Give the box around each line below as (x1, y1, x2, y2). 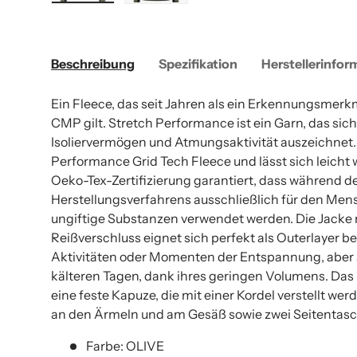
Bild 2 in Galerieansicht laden (155, 2, 326, 19)
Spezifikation (159, 56, 237, 73)
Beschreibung (51, 56, 135, 73)
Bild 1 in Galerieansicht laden (82, 2, 250, 19)
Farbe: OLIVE (86, 338, 164, 355)
